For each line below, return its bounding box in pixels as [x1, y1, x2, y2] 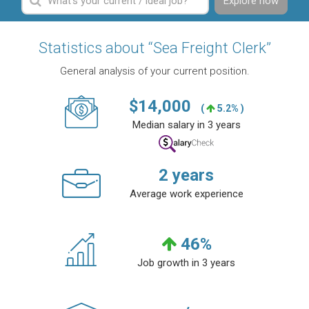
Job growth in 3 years [137, 257, 235, 270]
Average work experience [129, 188, 243, 201]
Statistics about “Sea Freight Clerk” [38, 39, 271, 57]
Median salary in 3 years [132, 119, 241, 132]
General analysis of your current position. [59, 65, 250, 78]
